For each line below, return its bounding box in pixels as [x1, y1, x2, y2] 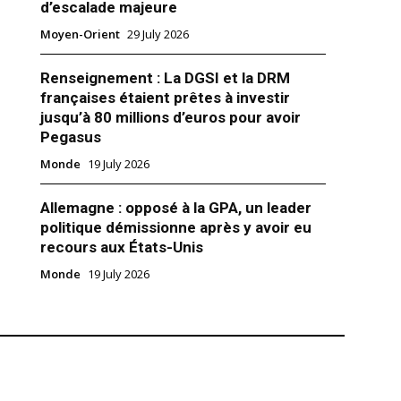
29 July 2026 [126, 26, 189, 43]
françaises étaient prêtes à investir [39, 89, 290, 107]
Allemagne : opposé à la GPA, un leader [39, 199, 311, 218]
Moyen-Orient [39, 26, 120, 43]
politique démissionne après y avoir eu [39, 218, 311, 237]
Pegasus [39, 128, 101, 147]
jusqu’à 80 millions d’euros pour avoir [39, 108, 301, 127]
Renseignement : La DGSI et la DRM [39, 69, 290, 88]
